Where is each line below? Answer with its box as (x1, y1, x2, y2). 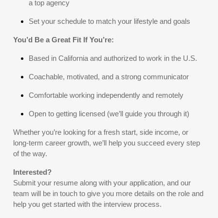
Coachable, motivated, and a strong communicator (29, 73, 189, 81)
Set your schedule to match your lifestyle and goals (29, 17, 190, 25)
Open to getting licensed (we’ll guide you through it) (29, 109, 189, 118)
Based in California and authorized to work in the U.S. (29, 54, 197, 62)
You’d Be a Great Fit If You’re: (13, 36, 114, 44)
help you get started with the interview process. (13, 200, 162, 208)
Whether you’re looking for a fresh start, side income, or (13, 128, 188, 136)
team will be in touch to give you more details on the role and (13, 189, 203, 198)
